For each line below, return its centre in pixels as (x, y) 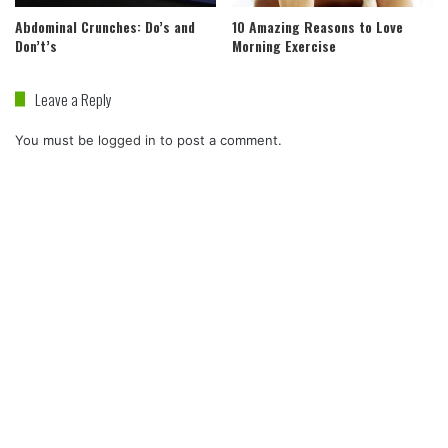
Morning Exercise (284, 45)
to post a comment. (219, 139)
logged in (127, 139)
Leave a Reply (73, 98)
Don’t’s (36, 45)
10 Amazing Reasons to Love (317, 26)
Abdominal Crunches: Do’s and (105, 26)
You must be (56, 139)
